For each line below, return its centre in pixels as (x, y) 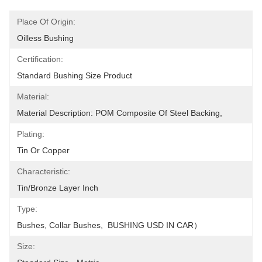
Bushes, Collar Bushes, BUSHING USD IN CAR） (109, 225)
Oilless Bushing (45, 38)
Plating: (31, 134)
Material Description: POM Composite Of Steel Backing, (120, 113)
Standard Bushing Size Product (75, 75)
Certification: (40, 59)
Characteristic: (44, 171)
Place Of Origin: (46, 22)
